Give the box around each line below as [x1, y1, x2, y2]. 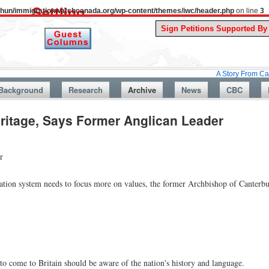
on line [234, 7, 260, 15]
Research [68, 84, 103, 95]
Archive [127, 84, 156, 95]
